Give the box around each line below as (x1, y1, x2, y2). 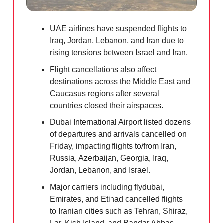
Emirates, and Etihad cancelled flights (50, 195, 183, 204)
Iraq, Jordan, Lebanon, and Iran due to (50, 36, 184, 45)
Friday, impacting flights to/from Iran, (50, 142, 176, 151)
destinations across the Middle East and (50, 77, 190, 86)
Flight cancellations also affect (50, 65, 156, 74)
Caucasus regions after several (50, 89, 159, 98)
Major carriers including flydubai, (50, 183, 164, 192)
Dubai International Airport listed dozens (50, 118, 191, 127)
